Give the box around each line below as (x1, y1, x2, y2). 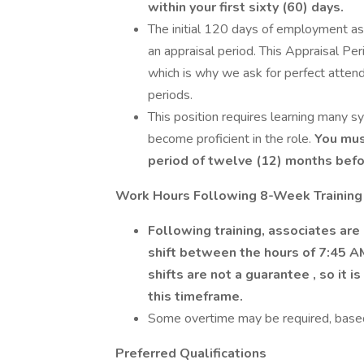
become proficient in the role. (148, 130, 314, 148)
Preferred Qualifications (115, 344, 266, 362)
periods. (148, 86, 193, 104)
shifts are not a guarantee (148, 266, 313, 284)
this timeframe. (148, 288, 243, 305)
